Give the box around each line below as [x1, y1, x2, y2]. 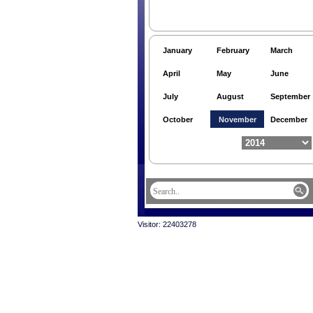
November [219, 115, 256, 124]
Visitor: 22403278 [138, 220, 196, 228]
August [217, 92, 244, 101]
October [163, 115, 193, 124]
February [217, 46, 249, 54]
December [270, 115, 307, 124]
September [270, 92, 310, 101]
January [163, 46, 192, 54]
